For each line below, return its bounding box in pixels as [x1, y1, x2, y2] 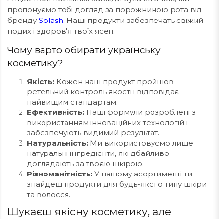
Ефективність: [27, 108, 84, 117]
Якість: [27, 77, 54, 86]
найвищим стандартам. [27, 97, 118, 107]
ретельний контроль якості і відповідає [27, 87, 179, 96]
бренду [7, 16, 39, 25]
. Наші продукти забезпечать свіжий [63, 16, 203, 25]
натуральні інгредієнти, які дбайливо [27, 149, 169, 158]
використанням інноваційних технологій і [27, 118, 188, 127]
